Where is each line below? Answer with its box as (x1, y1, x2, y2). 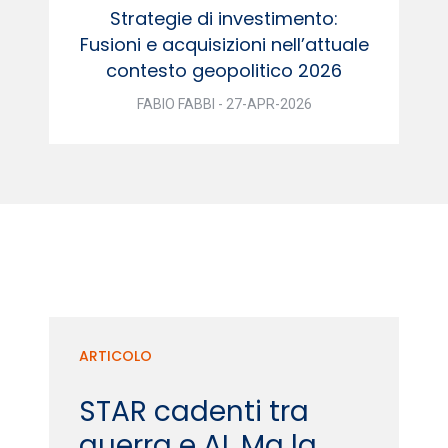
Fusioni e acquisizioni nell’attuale (79, 31, 369, 57)
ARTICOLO (79, 345, 152, 366)
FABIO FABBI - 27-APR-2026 (136, 95, 312, 112)
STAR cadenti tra (79, 391, 309, 431)
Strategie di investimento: (110, 5, 338, 31)
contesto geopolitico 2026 (106, 57, 342, 83)
